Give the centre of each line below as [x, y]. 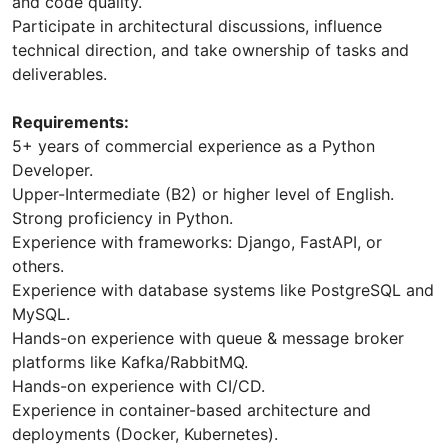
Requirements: [70, 122]
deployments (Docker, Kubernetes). [145, 434]
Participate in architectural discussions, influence [197, 26]
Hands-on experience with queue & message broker [208, 338]
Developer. [52, 170]
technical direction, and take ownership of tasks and [210, 50]
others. [38, 266]
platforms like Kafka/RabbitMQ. [130, 362]
